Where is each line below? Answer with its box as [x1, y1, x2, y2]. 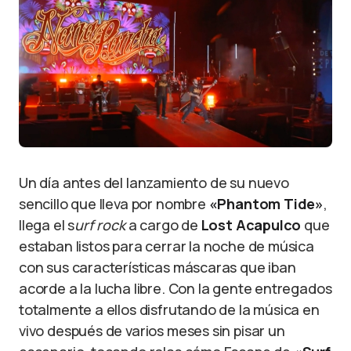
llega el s [19, 215, 75, 234]
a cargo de [125, 215, 201, 234]
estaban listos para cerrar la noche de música [19, 237, 314, 255]
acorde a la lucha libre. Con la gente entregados [19, 279, 332, 298]
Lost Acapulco [201, 215, 302, 234]
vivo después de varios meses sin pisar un [19, 321, 285, 340]
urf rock [74, 215, 125, 234]
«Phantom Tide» [208, 194, 324, 213]
